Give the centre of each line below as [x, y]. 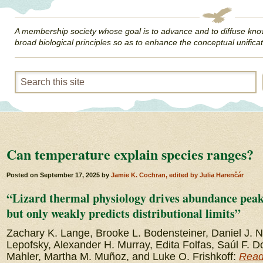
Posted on [23, 175]
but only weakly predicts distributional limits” [124, 213]
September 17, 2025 [70, 175]
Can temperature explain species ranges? [130, 154]
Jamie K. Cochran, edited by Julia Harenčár [177, 175]
